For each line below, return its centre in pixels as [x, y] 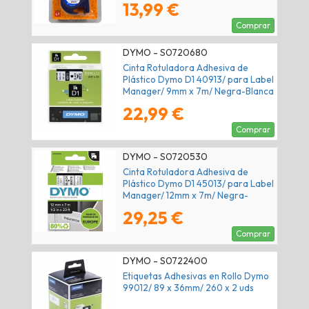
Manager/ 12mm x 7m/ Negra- [186, 196]
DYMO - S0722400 [165, 261]
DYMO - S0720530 [165, 157]
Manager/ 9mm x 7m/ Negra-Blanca [198, 91]
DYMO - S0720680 [165, 53]
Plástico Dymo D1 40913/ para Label [198, 80]
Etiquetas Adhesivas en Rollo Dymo [196, 276]
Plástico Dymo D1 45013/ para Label [198, 184]
